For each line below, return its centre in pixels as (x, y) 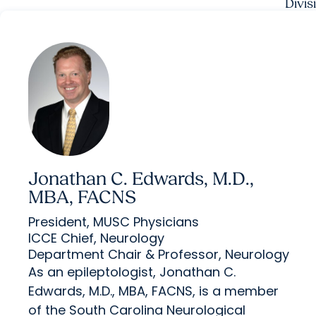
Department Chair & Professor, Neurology (159, 255)
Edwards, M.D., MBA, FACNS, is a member (153, 291)
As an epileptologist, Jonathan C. (132, 272)
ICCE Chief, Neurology (96, 238)
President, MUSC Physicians (114, 222)
